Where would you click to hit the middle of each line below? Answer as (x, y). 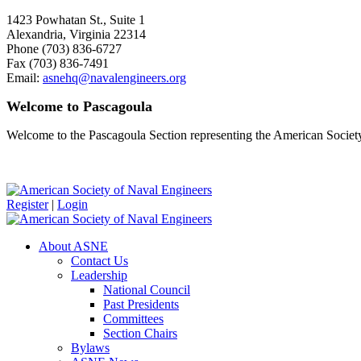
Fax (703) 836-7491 (58, 63)
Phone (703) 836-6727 (64, 49)
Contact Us (100, 261)
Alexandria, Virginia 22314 (76, 34)
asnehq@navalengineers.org (114, 78)
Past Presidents (141, 304)
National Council (147, 290)
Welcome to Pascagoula (79, 106)
